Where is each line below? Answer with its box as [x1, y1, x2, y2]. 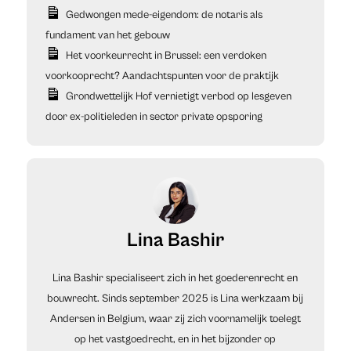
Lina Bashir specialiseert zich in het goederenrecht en [52, 272, 299, 285]
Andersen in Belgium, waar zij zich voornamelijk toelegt [49, 313, 301, 326]
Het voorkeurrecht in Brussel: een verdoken [65, 49, 266, 63]
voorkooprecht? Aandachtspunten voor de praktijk [45, 70, 279, 83]
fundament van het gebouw [45, 29, 170, 42]
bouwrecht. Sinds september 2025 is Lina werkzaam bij [47, 292, 304, 306]
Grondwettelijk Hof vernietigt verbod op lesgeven [65, 90, 291, 103]
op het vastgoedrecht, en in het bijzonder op [74, 333, 277, 346]
